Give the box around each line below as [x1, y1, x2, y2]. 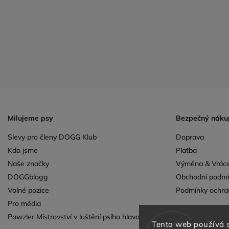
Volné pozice [8, 185, 49, 195]
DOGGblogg [8, 172, 48, 181]
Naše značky [8, 158, 49, 168]
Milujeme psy [8, 113, 53, 123]
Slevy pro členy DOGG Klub [8, 132, 97, 142]
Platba [175, 145, 197, 155]
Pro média [8, 198, 41, 208]
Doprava [175, 132, 204, 142]
